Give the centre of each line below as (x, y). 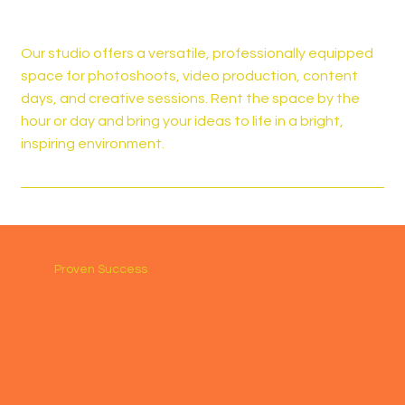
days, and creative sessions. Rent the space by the (190, 99)
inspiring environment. (92, 144)
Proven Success (101, 269)
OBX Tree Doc (92, 373)
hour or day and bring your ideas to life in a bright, (182, 121)
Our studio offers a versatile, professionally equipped (197, 53)
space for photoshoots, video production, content (189, 76)
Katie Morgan (90, 350)
